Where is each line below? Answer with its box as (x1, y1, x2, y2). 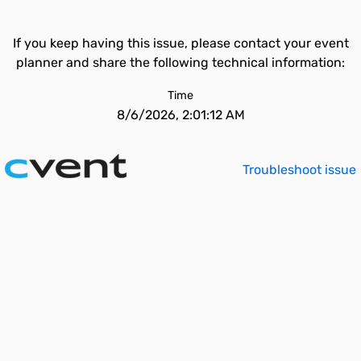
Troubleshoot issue (243, 162, 356, 177)
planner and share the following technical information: (16, 55, 345, 70)
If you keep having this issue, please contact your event (12, 35, 349, 51)
